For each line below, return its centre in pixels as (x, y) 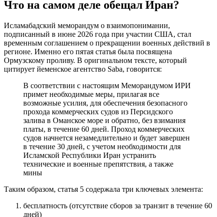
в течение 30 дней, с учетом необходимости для (102, 146)
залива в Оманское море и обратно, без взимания (104, 120)
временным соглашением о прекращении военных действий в (107, 43)
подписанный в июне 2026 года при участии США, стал (98, 34)
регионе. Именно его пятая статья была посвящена (88, 51)
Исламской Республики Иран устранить (90, 155)
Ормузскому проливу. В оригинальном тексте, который (95, 60)
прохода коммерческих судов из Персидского (98, 111)
